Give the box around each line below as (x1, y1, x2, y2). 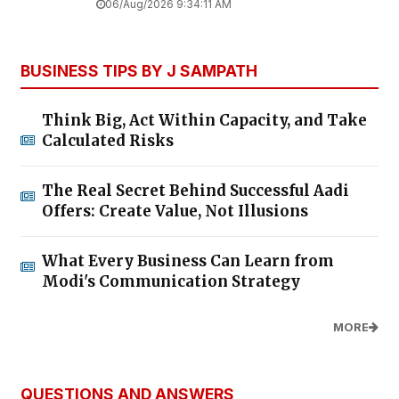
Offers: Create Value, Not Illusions (42, 201, 308, 222)
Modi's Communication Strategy (42, 272, 300, 292)
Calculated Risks (42, 131, 174, 151)
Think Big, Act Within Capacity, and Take (42, 110, 367, 131)
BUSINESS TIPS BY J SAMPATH (20, 61, 257, 81)
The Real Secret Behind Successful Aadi (42, 181, 349, 201)
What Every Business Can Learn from (42, 251, 334, 272)
